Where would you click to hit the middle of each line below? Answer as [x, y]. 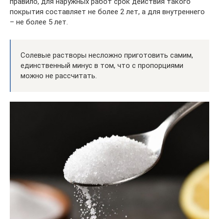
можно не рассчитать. [59, 76]
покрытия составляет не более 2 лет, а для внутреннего [107, 12]
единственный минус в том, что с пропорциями [102, 66]
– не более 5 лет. [39, 22]
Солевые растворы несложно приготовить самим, [107, 55]
